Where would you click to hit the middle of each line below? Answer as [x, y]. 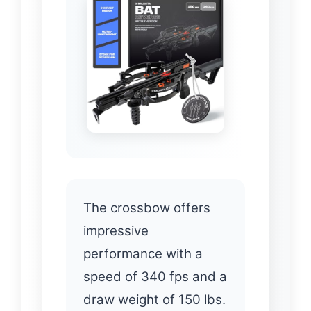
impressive [116, 230]
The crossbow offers [147, 208]
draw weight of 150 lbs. [154, 299]
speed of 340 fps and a [155, 276]
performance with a [143, 253]
